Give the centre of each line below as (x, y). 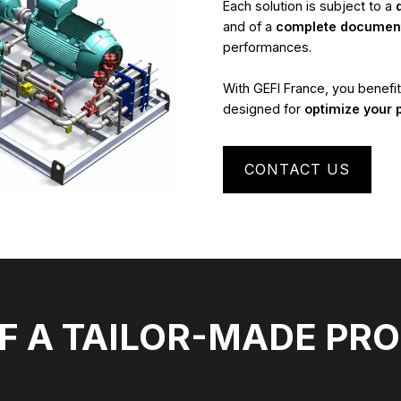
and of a (249, 26)
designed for (264, 109)
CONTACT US (297, 169)
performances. (267, 47)
